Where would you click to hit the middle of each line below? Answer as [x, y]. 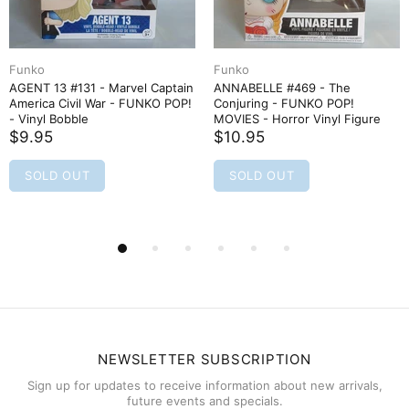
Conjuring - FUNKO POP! [284, 103]
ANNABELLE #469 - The [282, 87]
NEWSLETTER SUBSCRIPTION [204, 359]
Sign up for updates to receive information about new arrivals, [204, 385]
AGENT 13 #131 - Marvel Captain [101, 87]
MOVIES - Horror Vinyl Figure [297, 118]
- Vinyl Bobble [49, 118]
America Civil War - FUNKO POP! [100, 103]
